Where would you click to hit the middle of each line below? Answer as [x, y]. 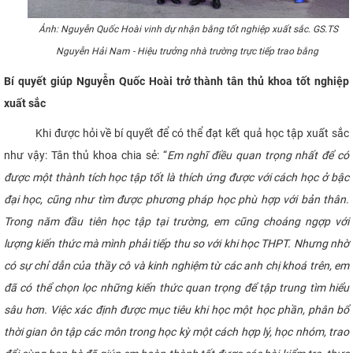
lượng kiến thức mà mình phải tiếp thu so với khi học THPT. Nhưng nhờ [176, 243]
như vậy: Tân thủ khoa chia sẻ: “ [85, 155]
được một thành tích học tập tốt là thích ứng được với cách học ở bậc [176, 177]
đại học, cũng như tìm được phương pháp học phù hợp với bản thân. [176, 199]
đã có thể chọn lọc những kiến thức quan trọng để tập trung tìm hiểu [176, 287]
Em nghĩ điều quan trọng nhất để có [258, 155]
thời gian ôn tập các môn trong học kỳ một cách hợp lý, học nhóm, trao [176, 331]
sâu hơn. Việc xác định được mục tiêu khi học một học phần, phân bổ [176, 309]
